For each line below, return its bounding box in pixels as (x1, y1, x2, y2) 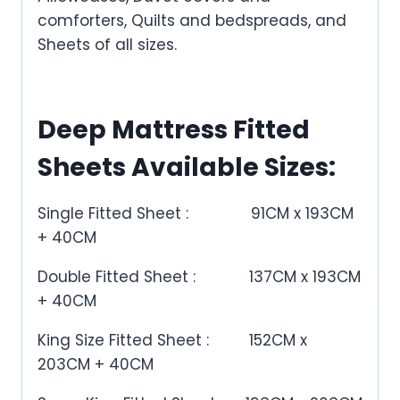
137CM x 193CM (249, 265, 361, 287)
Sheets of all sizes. (37, 33, 177, 55)
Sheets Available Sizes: (37, 149, 336, 185)
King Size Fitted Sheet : (37, 329, 213, 351)
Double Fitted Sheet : (37, 265, 249, 287)
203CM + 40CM (37, 353, 154, 375)
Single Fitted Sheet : (37, 202, 251, 224)
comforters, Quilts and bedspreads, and (37, 9, 346, 31)
